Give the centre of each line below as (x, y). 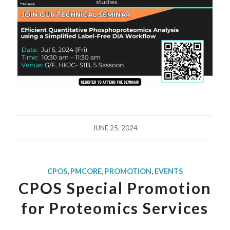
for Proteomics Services (115, 208)
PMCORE (86, 171)
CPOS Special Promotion (115, 188)
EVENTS (168, 171)
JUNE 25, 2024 (115, 128)
